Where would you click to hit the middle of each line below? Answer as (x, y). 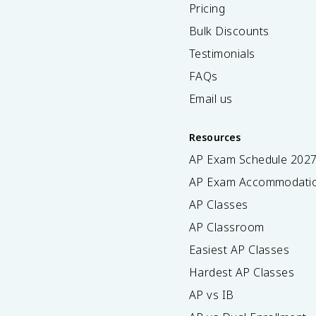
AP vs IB (212, 295)
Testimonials (222, 54)
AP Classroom (227, 227)
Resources (215, 137)
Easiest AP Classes (239, 250)
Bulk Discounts (229, 31)
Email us (211, 99)
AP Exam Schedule (240, 159)
